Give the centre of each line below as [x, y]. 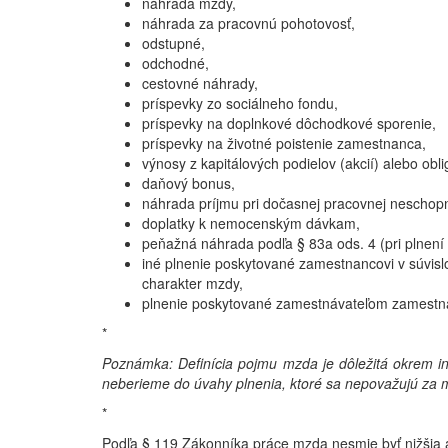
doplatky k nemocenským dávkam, [251, 223]
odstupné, [173, 43]
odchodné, [175, 63]
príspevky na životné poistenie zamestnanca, [284, 143]
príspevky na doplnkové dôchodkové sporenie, [289, 123]
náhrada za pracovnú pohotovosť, [248, 23]
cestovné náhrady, [200, 83]
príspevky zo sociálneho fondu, [240, 103]
